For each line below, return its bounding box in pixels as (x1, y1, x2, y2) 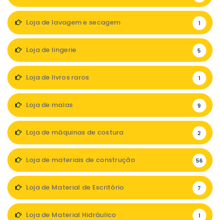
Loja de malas (24, 100, 73, 110)
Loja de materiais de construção (24, 155, 135, 165)
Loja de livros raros (24, 72, 89, 82)
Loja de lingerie (24, 45, 77, 55)
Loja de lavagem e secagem (24, 17, 121, 27)
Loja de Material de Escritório (24, 182, 124, 192)
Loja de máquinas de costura (24, 127, 124, 137)
